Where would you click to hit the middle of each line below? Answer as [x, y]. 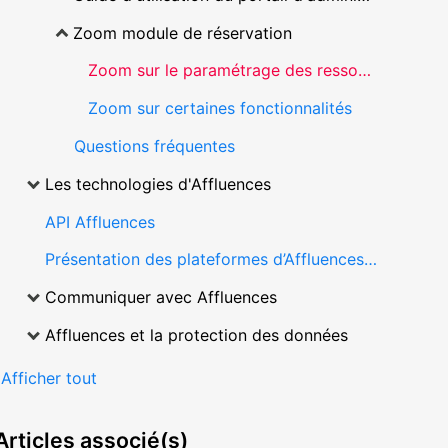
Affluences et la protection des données [196, 334]
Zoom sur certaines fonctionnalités [219, 108]
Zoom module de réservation [183, 32]
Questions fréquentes [154, 146]
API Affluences [99, 221]
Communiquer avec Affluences [160, 297]
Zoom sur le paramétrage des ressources [364, 70]
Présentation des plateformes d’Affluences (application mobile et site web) [370, 259]
